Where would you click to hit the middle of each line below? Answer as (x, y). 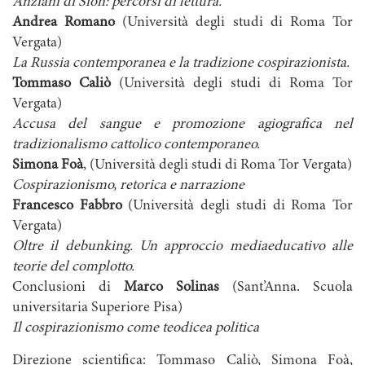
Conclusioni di (68, 288)
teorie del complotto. (73, 268)
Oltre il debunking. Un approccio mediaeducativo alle (182, 247)
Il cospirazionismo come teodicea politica (136, 329)
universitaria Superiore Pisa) (97, 308)
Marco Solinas (172, 288)
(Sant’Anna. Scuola (286, 288)
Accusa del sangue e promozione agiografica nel (182, 125)
